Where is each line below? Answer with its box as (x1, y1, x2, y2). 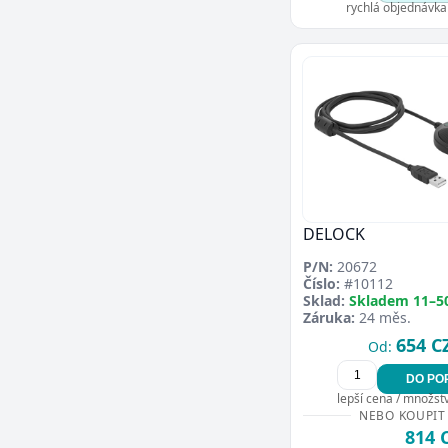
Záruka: (303, 307, 355, 327)
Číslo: (303, 273, 340, 293)
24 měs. (355, 307, 411, 327)
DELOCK (303, 222, 365, 245)
